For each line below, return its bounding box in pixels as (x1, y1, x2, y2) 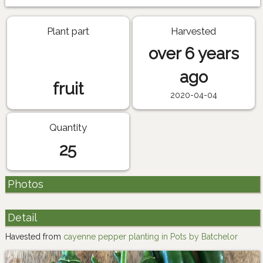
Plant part (46, 25, 89, 38)
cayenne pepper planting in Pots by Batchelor (63, 232, 238, 241)
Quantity (49, 121, 87, 133)
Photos (7, 178, 43, 191)
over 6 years (148, 44, 239, 64)
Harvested (171, 25, 217, 38)
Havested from (5, 232, 63, 241)
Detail (7, 211, 37, 224)
